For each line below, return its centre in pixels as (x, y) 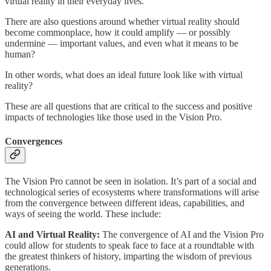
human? (20, 54)
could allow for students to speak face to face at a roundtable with (129, 245)
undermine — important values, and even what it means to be (122, 44)
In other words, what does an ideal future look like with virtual (124, 75)
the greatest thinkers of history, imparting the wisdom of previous (128, 256)
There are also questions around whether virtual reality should (122, 22)
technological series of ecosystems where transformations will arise (132, 192)
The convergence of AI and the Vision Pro (183, 234)
